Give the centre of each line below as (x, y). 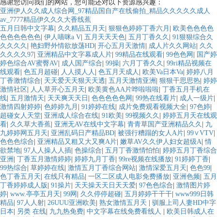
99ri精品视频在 (189, 63)
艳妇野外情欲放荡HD (62, 46)
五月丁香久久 (149, 37)
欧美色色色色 (193, 29)
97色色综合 (156, 186)
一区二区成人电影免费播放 (129, 177)
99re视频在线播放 (145, 159)
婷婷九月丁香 (95, 159)
